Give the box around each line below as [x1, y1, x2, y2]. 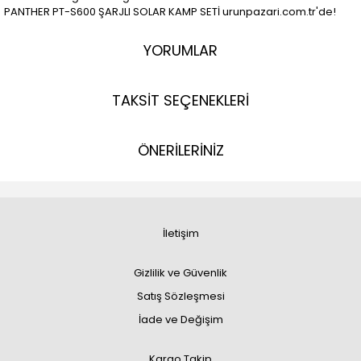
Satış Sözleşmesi [136, 288, 225, 304]
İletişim [162, 226, 199, 241]
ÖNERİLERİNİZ [137, 140, 224, 160]
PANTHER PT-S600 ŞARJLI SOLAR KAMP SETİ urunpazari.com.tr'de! [4, 4, 336, 19]
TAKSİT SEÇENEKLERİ [112, 90, 249, 110]
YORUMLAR [143, 40, 218, 60]
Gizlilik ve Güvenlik [134, 265, 227, 280]
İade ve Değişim [138, 312, 223, 327]
